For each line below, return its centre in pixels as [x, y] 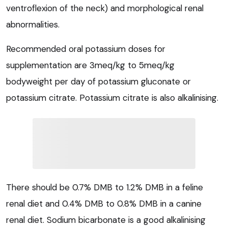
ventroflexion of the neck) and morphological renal [105, 8]
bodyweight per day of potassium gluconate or [98, 82]
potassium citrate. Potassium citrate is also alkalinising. [112, 98]
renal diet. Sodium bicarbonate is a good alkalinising [106, 220]
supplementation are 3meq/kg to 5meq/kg [90, 65]
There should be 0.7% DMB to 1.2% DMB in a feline [105, 188]
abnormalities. [33, 25]
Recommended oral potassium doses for [86, 49]
